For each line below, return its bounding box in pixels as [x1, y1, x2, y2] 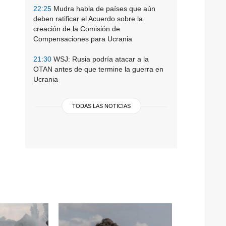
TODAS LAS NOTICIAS [72, 102, 131, 109]
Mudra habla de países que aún [51, 4, 155, 13]
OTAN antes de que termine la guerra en [33, 65, 163, 73]
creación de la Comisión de [33, 24, 120, 33]
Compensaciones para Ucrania [33, 34, 132, 43]
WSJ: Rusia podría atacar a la [51, 54, 149, 63]
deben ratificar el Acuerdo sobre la [33, 14, 143, 23]
